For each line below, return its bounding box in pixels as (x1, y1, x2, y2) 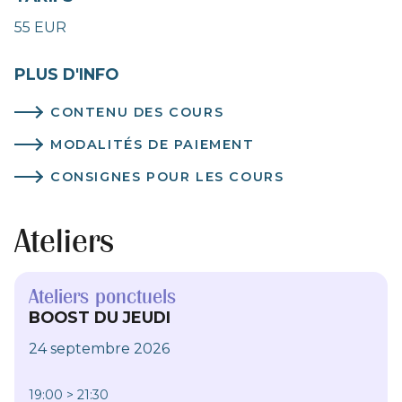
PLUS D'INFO (14, 64, 118, 83)
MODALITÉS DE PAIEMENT (50, 135, 255, 153)
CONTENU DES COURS (50, 103, 224, 120)
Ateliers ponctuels (29, 284, 176, 308)
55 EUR (14, 18, 66, 36)
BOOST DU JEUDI (29, 307, 170, 327)
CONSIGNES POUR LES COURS (50, 168, 284, 185)
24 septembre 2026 (29, 339, 170, 357)
